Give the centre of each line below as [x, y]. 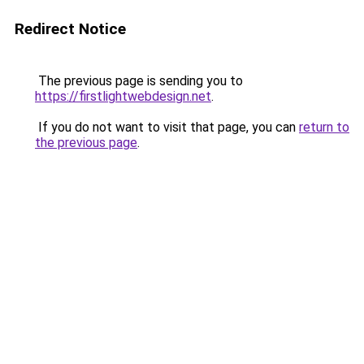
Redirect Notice [70, 29]
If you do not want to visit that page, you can [167, 127]
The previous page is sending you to [139, 81]
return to [324, 127]
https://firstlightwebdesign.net [123, 96]
